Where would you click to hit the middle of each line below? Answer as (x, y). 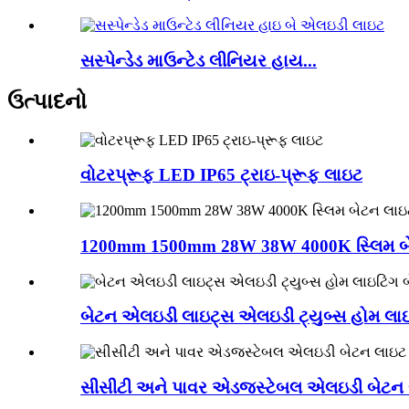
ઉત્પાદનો (47, 101)
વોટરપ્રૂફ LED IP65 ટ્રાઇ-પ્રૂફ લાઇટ (221, 175)
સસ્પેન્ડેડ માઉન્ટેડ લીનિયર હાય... (199, 60)
